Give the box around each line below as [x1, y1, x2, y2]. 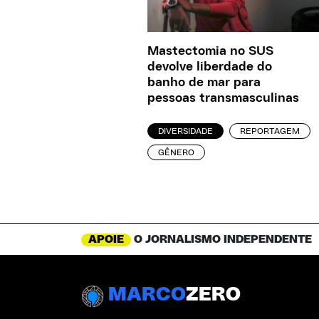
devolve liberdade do [147, 61, 272, 74]
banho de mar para [147, 76, 261, 90]
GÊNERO [158, 148, 194, 157]
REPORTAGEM [240, 127, 300, 136]
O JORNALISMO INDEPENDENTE [131, 234, 312, 246]
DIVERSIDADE [158, 127, 213, 136]
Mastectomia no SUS [147, 45, 273, 58]
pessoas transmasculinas [147, 92, 299, 105]
